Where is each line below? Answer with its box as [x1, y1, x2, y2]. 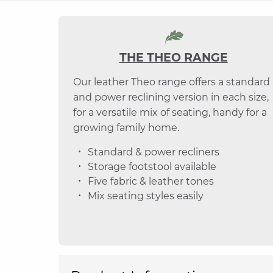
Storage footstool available [88, 161, 216, 172]
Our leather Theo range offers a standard [73, 76, 270, 88]
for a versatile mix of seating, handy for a [73, 107, 267, 118]
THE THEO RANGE [119, 51, 228, 65]
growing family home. [73, 122, 179, 133]
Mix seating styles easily [88, 190, 204, 202]
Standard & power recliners [88, 146, 219, 158]
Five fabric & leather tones [88, 175, 214, 187]
